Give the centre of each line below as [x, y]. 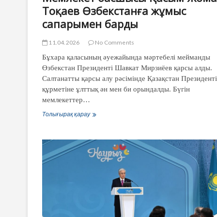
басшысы [103, 122]
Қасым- [100, 131]
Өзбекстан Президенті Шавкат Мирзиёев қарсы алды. [127, 68]
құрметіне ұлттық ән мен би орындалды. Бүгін [116, 89]
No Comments [114, 42]
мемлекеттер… [66, 100]
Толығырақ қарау [66, 114]
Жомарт [102, 139]
